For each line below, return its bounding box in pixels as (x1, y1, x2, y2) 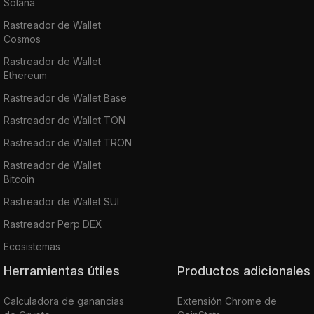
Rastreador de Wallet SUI (4, 195, 119, 207)
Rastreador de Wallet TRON (4, 136, 132, 149)
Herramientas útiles (12, 263, 120, 278)
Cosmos (4, 32, 41, 45)
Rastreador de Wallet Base (4, 91, 127, 104)
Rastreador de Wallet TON (4, 114, 125, 126)
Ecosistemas (4, 240, 60, 252)
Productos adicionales (185, 263, 310, 278)
